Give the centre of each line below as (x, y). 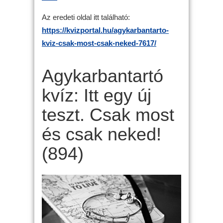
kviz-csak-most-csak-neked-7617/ (99, 43)
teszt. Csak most (108, 115)
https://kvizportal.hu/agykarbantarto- (105, 30)
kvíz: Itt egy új (97, 95)
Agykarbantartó (103, 76)
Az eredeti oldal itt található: (86, 17)
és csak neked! (102, 134)
